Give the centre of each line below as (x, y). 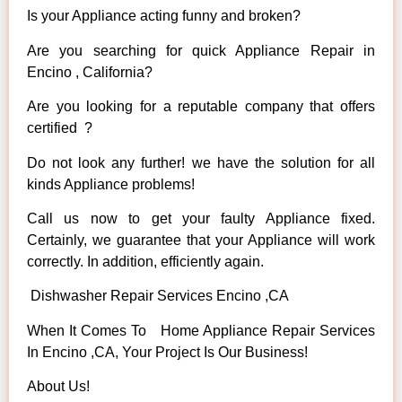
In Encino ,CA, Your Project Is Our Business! (167, 352)
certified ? (60, 128)
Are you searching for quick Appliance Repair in (201, 50)
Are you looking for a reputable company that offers (201, 107)
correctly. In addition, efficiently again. (145, 261)
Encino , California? (90, 72)
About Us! (58, 387)
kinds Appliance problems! (111, 184)
